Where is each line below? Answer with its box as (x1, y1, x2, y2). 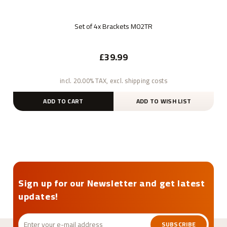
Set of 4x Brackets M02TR (74, 20, 153, 33)
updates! (18, 187, 58, 205)
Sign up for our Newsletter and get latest (18, 174, 205, 192)
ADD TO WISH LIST (136, 95, 192, 107)
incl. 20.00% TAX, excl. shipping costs (60, 74, 167, 87)
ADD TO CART (43, 95, 84, 107)
